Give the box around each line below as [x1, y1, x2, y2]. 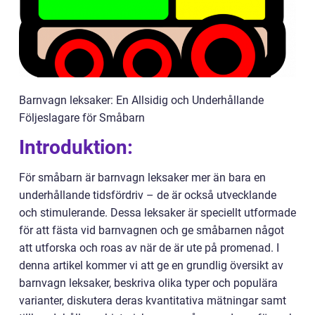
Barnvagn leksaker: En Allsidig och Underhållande [19, 94, 264, 107]
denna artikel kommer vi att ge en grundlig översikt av [19, 259, 283, 272]
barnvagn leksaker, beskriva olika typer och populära [19, 276, 278, 290]
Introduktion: [19, 136, 133, 159]
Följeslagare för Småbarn [19, 111, 145, 124]
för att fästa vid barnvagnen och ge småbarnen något [19, 224, 284, 237]
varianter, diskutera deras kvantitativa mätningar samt [19, 294, 286, 307]
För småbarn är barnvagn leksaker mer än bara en [19, 171, 266, 184]
